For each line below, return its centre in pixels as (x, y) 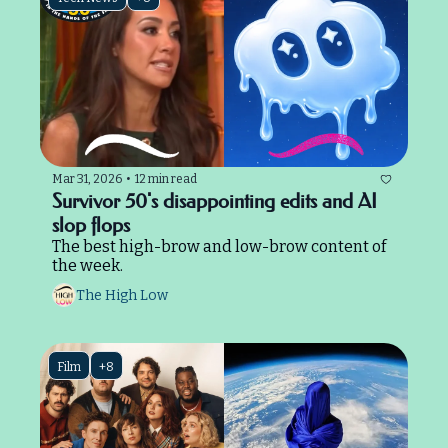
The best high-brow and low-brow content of (219, 246)
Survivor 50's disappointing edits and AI (214, 200)
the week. (87, 265)
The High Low (122, 296)
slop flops (91, 224)
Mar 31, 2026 (87, 179)
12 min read (166, 179)
